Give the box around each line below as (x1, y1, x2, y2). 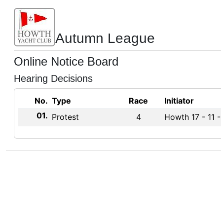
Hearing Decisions (14, 73, 93, 84)
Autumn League (55, 31, 155, 46)
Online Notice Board (14, 55, 118, 68)
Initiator (164, 96, 194, 106)
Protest (52, 112, 79, 122)
